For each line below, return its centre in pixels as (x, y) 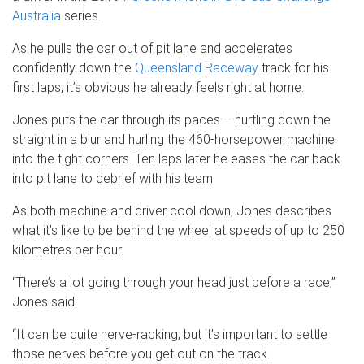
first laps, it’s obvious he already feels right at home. (158, 87)
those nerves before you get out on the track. (141, 353)
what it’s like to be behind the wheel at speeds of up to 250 (178, 230)
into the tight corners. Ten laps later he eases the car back (176, 158)
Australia (37, 15)
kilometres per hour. (68, 249)
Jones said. (45, 301)
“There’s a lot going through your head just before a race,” (174, 282)
